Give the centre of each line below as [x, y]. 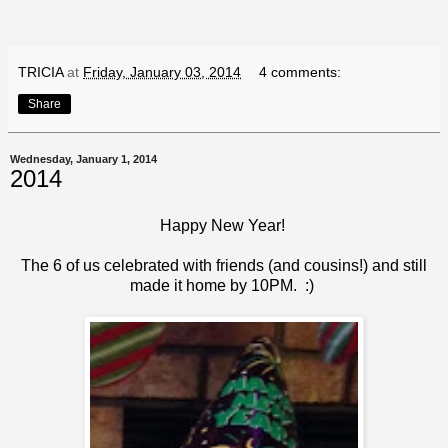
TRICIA [40, 71]
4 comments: [300, 71]
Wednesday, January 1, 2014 [83, 158]
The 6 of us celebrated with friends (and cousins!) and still [224, 266]
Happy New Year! [224, 226]
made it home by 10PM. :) [224, 286]
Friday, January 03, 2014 [162, 71]
